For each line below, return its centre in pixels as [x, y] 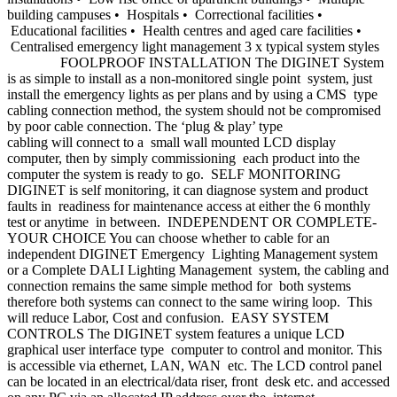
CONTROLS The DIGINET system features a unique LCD [176, 334]
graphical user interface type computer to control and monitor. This [195, 350]
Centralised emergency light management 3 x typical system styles [198, 47]
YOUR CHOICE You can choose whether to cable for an [168, 238]
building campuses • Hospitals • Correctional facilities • [165, 15]
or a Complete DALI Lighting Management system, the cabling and [198, 270]
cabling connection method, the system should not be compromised [196, 111]
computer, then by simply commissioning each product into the [183, 159]
